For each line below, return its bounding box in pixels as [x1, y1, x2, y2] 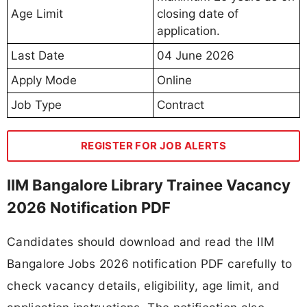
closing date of [157, 6, 238, 21]
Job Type [11, 97, 62, 112]
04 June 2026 [157, 48, 234, 62]
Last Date [11, 48, 64, 62]
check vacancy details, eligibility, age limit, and [7, 278, 280, 293]
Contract [157, 97, 204, 112]
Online [157, 73, 192, 87]
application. [157, 23, 220, 38]
